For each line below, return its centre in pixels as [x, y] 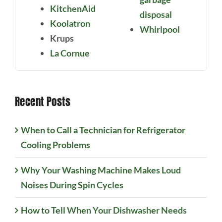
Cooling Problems [55, 145]
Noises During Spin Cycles [72, 185]
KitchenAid [73, 9]
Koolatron [70, 24]
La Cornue [70, 53]
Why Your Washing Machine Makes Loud [101, 170]
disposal [156, 15]
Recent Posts [43, 102]
